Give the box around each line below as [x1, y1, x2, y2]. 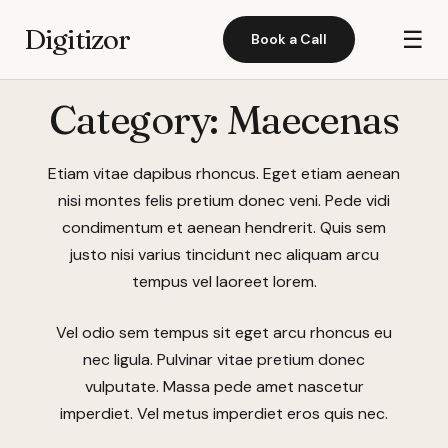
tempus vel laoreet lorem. [131, 271, 317, 292]
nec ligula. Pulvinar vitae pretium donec [83, 349, 365, 370]
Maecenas [226, 95, 400, 144]
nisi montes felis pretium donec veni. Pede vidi [58, 190, 390, 211]
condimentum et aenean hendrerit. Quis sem [62, 217, 386, 238]
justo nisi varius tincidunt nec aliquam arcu [69, 244, 379, 265]
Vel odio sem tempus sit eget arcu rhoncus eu [56, 322, 392, 343]
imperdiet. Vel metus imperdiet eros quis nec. [60, 403, 388, 424]
